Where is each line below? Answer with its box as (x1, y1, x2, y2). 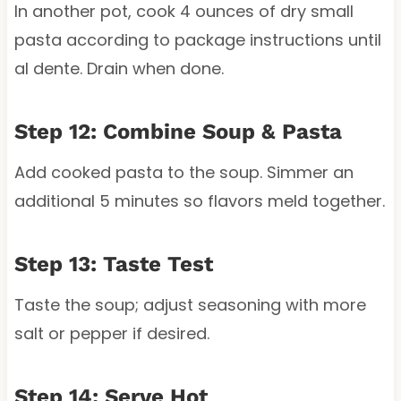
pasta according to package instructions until (13, 28, 381, 51)
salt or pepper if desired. (13, 321, 209, 345)
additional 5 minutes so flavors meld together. (13, 189, 385, 212)
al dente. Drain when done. (13, 56, 224, 80)
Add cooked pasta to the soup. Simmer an (13, 160, 354, 183)
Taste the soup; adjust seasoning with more (13, 293, 366, 316)
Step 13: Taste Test (13, 251, 213, 277)
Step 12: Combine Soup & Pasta (13, 118, 342, 144)
